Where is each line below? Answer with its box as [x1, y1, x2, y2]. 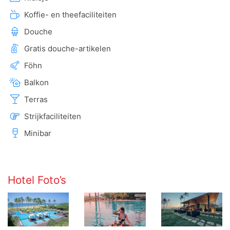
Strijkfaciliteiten [24, 111, 81, 121]
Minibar [24, 128, 51, 138]
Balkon [24, 78, 49, 87]
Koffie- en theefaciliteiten [24, 10, 117, 20]
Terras [24, 94, 48, 104]
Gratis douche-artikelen [24, 44, 111, 53]
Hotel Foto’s [8, 174, 66, 186]
